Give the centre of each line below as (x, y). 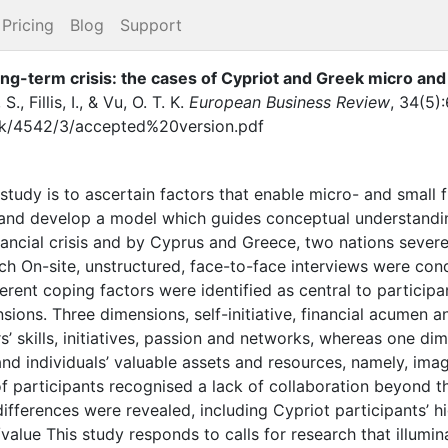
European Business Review (289, 101)
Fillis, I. (54, 101)
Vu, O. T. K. (143, 101)
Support (151, 25)
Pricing (28, 25)
